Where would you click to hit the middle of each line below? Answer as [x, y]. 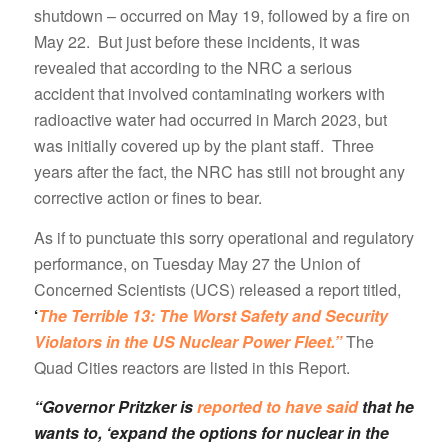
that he [385, 407]
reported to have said [277, 407]
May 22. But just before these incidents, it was [196, 42]
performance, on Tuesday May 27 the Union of [196, 263]
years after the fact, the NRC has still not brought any [219, 172]
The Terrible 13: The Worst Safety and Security [212, 315]
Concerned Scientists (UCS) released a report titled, [217, 289]
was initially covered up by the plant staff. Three [203, 146]
